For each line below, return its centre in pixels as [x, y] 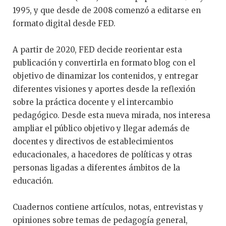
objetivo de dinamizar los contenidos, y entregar [105, 76]
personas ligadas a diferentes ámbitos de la [96, 167]
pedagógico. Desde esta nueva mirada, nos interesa [111, 115]
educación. [33, 181]
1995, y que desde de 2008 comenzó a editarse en [107, 10]
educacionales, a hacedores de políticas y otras [102, 154]
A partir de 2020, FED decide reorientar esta [97, 49]
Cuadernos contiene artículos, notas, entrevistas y [108, 207]
